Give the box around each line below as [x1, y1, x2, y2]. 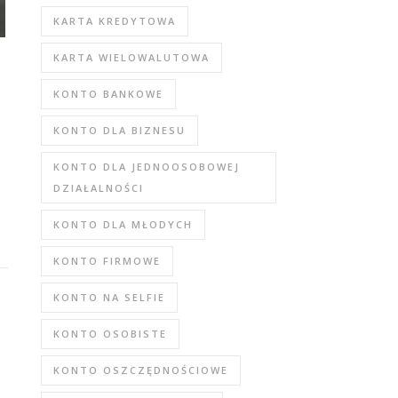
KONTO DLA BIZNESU [53, 123, 186, 137]
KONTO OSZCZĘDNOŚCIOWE [53, 363, 228, 377]
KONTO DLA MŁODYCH [53, 218, 193, 231]
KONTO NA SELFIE [53, 291, 165, 304]
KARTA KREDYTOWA [53, 14, 176, 28]
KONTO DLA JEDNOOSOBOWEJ [53, 160, 240, 173]
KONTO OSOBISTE [53, 327, 167, 340]
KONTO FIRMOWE [53, 254, 161, 267]
